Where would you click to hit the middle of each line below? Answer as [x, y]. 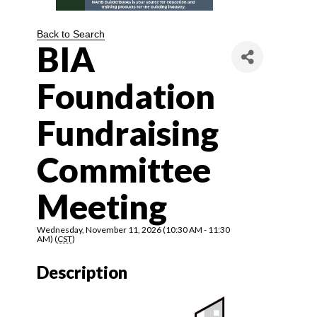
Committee [124, 169]
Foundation [126, 96]
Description [82, 272]
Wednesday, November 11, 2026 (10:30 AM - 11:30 [133, 230]
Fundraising [128, 133]
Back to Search [71, 34]
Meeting [102, 206]
